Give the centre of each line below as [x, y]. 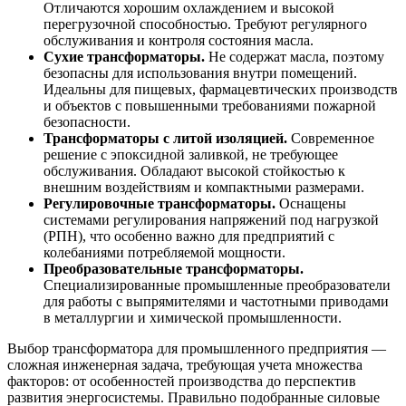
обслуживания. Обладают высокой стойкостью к [194, 170]
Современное [331, 138]
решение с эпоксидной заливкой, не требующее [191, 154]
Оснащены [311, 203]
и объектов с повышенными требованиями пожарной [210, 105]
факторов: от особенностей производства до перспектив [182, 381]
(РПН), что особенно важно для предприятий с [189, 236]
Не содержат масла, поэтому [295, 56]
